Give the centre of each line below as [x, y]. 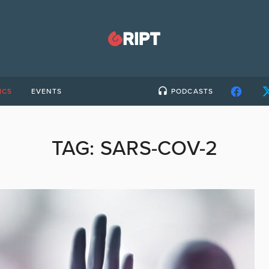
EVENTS [47, 91]
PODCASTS [192, 91]
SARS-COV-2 [159, 149]
